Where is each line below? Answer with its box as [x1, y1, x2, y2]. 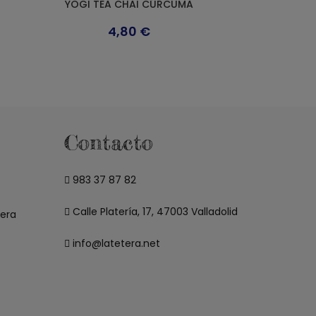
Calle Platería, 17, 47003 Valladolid [70, 205, 238, 219]
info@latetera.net [73, 236, 160, 251]
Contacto [64, 130, 153, 156]
